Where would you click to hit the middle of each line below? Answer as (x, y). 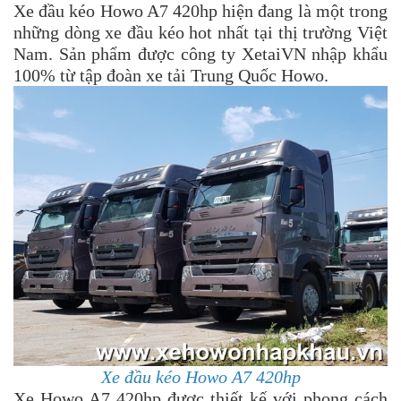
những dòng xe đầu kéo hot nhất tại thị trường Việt (200, 32)
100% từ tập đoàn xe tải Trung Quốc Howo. (171, 75)
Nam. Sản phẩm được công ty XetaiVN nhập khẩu (200, 53)
